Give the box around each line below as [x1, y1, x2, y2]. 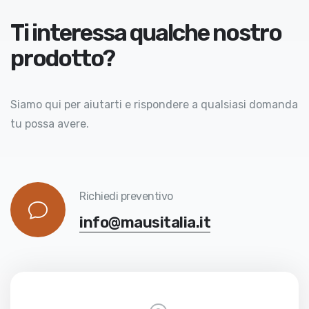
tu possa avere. [10, 117, 89, 131]
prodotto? [10, 44, 114, 72]
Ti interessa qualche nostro [10, 19, 281, 47]
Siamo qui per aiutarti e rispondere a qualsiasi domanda [10, 98, 298, 112]
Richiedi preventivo [79, 190, 173, 203]
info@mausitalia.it [79, 213, 210, 232]
